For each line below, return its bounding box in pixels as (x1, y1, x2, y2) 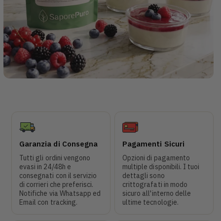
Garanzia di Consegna (19, 139, 98, 148)
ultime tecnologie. (122, 197, 179, 207)
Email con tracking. (19, 197, 77, 207)
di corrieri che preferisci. (19, 180, 94, 189)
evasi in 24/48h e (19, 162, 71, 171)
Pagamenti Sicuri (122, 139, 184, 148)
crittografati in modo (122, 180, 188, 189)
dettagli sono (122, 171, 165, 180)
